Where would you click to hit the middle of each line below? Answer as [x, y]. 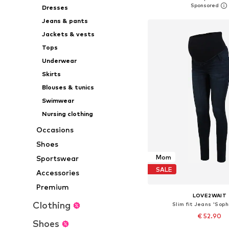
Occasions [55, 130]
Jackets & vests [68, 34]
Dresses [55, 7]
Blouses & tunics [68, 87]
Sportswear [58, 158]
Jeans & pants [65, 21]
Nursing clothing [67, 114]
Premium [53, 187]
